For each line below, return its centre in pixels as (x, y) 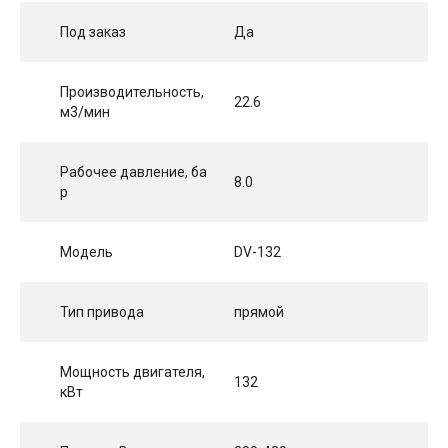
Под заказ (93, 32)
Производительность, (132, 92)
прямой (259, 312)
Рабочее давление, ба (133, 172)
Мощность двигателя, (132, 372)
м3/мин (85, 112)
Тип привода (102, 312)
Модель (86, 252)
